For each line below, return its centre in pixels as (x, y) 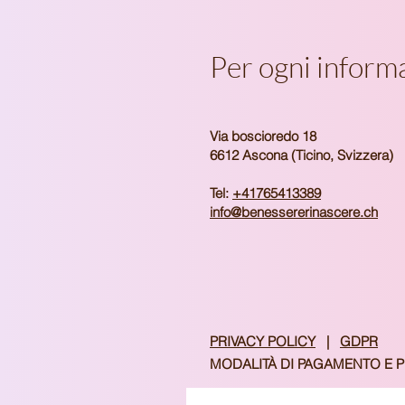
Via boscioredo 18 (265, 136)
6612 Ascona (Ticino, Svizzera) (301, 155)
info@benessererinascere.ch (294, 212)
